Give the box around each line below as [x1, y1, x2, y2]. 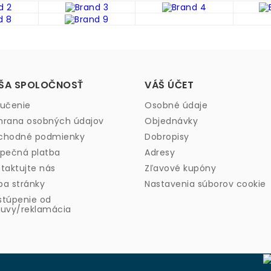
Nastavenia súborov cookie [145, 177, 266, 190]
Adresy [145, 146, 175, 158]
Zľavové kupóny [145, 162, 216, 174]
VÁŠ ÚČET [145, 77, 194, 92]
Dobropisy [145, 130, 189, 143]
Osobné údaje [145, 99, 207, 111]
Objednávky [145, 114, 198, 127]
